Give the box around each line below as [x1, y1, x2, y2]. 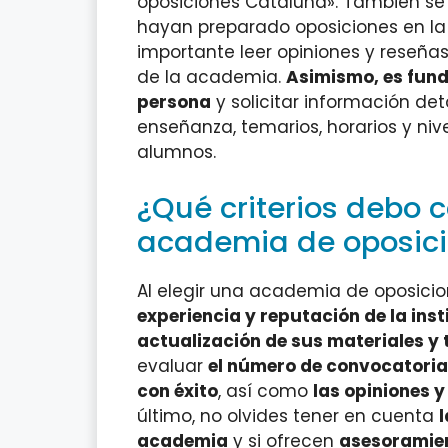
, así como [218, 378, 313, 403]
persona [137, 90, 211, 115]
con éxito [137, 378, 218, 403]
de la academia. [137, 65, 286, 90]
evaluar [137, 353, 208, 378]
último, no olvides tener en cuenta [137, 403, 439, 428]
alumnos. [137, 140, 216, 165]
